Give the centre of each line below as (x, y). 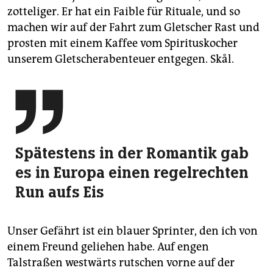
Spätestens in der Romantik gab (132, 153)
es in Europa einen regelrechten (132, 172)
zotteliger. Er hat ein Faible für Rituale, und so (124, 11)
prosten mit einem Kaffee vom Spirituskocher (122, 43)
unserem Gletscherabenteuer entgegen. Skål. (121, 59)
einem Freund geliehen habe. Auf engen (108, 246)
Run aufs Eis (60, 192)
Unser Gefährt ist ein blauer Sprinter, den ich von (133, 231)
